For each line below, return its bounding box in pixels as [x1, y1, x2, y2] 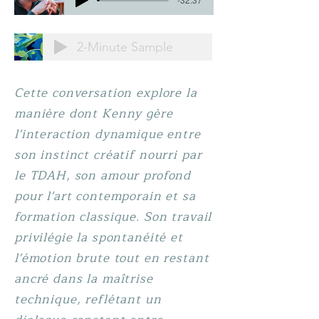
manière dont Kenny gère [14, 103, 173, 124]
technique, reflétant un [14, 289, 162, 310]
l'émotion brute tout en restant [14, 248, 209, 268]
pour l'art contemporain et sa [14, 186, 196, 206]
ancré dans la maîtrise [14, 268, 153, 289]
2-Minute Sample [77, 39, 173, 55]
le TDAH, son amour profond [14, 165, 192, 186]
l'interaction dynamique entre [14, 124, 201, 145]
